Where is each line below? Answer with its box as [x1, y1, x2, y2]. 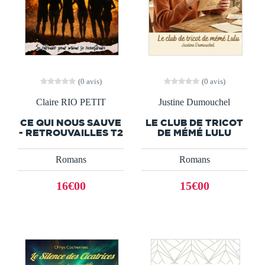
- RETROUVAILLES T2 [18, 127, 123, 138]
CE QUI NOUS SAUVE [20, 117, 121, 128]
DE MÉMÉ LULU [157, 127, 231, 138]
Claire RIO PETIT [35, 96, 106, 107]
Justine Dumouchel [159, 96, 230, 107]
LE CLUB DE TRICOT [146, 117, 243, 128]
